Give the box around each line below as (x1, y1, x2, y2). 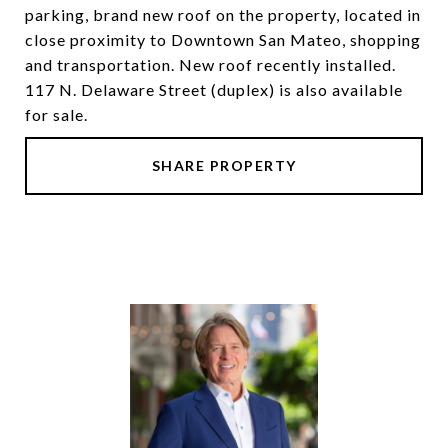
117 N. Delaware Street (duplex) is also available (25, 80, 403, 99)
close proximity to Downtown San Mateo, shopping (25, 30, 421, 49)
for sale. (25, 105, 88, 124)
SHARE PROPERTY (151, 157, 297, 174)
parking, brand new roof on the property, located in (25, 5, 421, 24)
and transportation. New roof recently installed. (25, 55, 396, 74)
